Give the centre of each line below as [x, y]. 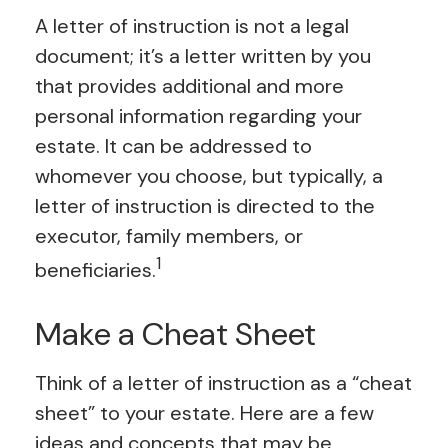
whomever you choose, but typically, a [209, 176]
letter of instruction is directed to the [205, 206]
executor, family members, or [169, 236]
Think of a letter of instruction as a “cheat [223, 382]
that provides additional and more [189, 86]
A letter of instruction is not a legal [192, 26]
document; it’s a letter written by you [203, 56]
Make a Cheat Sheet [175, 333]
